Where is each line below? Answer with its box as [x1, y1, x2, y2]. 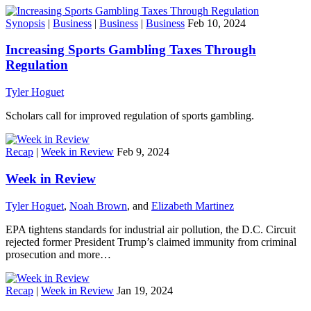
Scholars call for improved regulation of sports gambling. [6, 110, 254, 122]
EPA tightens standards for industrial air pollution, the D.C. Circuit [6, 223, 296, 235]
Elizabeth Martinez [151, 199, 234, 212]
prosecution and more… [6, 248, 111, 260]
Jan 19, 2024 [117, 284, 173, 296]
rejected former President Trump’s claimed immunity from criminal [6, 235, 296, 248]
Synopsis [6, 17, 45, 29]
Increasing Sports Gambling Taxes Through [6, 42, 256, 58]
